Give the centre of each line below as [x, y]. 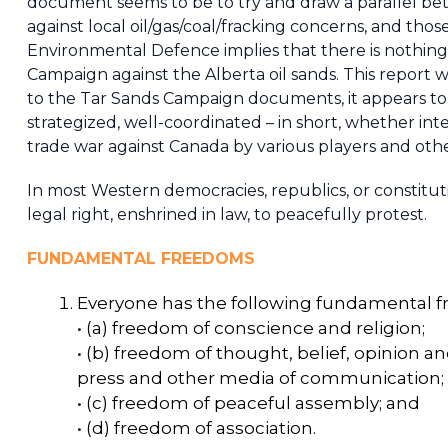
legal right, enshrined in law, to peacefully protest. [226, 215]
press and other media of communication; [260, 378]
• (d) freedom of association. [196, 428]
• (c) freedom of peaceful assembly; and [248, 403]
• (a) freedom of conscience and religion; [250, 328]
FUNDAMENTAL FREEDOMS [140, 259]
